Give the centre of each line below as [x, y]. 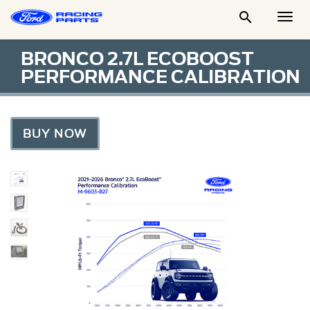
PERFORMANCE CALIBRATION [161, 77]
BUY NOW [55, 134]
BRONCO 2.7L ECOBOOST [137, 59]
